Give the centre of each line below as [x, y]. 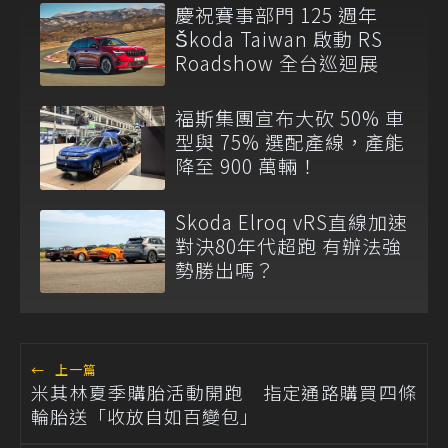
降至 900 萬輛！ [246, 166]
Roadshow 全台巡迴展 [277, 63]
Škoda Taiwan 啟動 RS [279, 39]
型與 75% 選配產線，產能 [290, 142]
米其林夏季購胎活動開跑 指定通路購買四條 [224, 391]
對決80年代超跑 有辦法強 [288, 245]
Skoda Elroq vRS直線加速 [291, 221]
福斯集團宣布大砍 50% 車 [290, 118]
